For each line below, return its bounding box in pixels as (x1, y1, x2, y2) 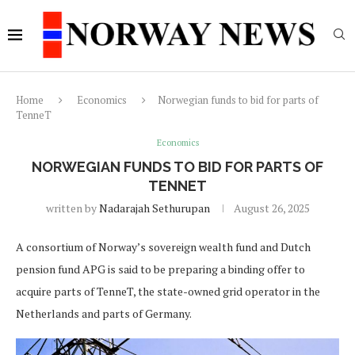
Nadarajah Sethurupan (98, 200, 210, 216)
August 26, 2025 (233, 200, 310, 216)
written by (45, 200, 99, 216)
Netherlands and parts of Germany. (16, 306, 192, 321)
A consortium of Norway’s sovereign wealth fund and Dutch (16, 239, 311, 254)
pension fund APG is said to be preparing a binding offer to (16, 261, 305, 277)
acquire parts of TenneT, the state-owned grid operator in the (16, 284, 320, 299)
